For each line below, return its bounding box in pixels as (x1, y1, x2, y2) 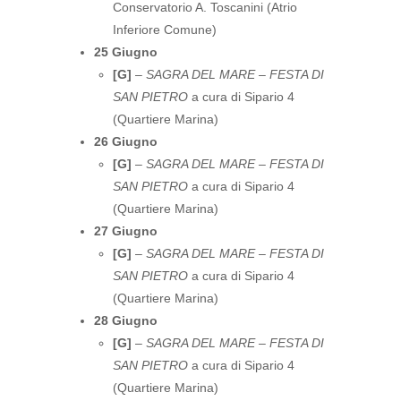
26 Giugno (94, 134, 158, 149)
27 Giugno (94, 224, 158, 238)
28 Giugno (94, 313, 158, 328)
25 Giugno (94, 45, 158, 59)
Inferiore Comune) (113, 22, 217, 37)
